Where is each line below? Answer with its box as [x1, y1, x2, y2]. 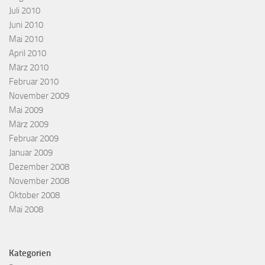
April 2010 [9, 47, 46, 59]
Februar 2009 [9, 132, 59, 144]
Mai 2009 [9, 104, 43, 115]
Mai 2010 [9, 33, 43, 44]
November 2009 [9, 90, 69, 101]
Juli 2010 [9, 5, 40, 16]
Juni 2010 [9, 19, 43, 30]
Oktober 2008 [9, 189, 60, 201]
